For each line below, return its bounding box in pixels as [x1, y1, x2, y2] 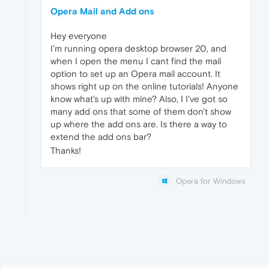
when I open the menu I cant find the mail [50, 55, 221, 66]
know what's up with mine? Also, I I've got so [50, 93, 228, 104]
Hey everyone [50, 30, 107, 41]
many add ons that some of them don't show [50, 106, 231, 116]
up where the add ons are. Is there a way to [50, 118, 227, 129]
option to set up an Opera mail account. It [50, 68, 220, 79]
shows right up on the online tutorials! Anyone [50, 80, 238, 91]
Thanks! [50, 145, 81, 156]
